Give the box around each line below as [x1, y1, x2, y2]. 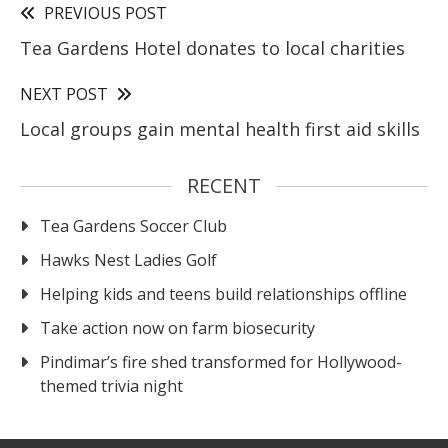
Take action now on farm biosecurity [40, 317, 315, 340]
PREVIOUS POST [44, 2, 167, 25]
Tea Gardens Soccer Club [40, 215, 227, 238]
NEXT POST [20, 83, 108, 106]
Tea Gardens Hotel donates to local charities [20, 36, 405, 61]
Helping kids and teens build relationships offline [40, 283, 407, 306]
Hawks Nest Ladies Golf [40, 249, 217, 272]
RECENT [187, 172, 261, 200]
